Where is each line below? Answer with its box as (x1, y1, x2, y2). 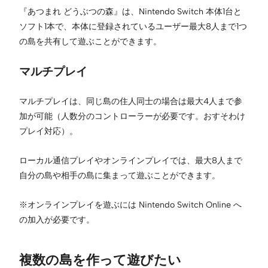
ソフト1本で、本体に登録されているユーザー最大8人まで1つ (19, 20, 247, 32)
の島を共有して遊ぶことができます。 (19, 35, 162, 47)
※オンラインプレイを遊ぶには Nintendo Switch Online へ (19, 199, 242, 210)
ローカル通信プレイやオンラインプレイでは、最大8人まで (19, 154, 242, 166)
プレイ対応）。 (19, 125, 78, 136)
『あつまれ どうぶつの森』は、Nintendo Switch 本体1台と (19, 5, 242, 17)
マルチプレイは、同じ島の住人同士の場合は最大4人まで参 (19, 95, 242, 106)
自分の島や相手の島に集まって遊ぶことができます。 (19, 169, 220, 181)
